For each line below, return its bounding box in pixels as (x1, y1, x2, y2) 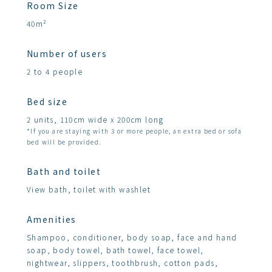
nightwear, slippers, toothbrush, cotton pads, (27, 257, 218, 268)
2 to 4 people (27, 66, 83, 76)
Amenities (27, 213, 76, 225)
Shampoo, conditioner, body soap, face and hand (27, 232, 237, 242)
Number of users (27, 47, 107, 59)
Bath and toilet (27, 165, 101, 177)
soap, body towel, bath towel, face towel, (27, 245, 204, 255)
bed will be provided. (27, 137, 102, 146)
